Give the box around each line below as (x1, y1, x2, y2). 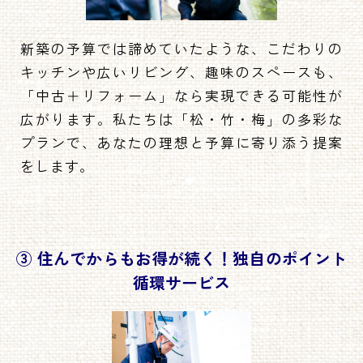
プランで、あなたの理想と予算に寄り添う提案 (20, 131, 343, 152)
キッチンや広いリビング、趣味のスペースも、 (20, 61, 343, 82)
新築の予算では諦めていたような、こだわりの (20, 37, 343, 58)
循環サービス (132, 270, 231, 294)
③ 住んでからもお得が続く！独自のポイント (15, 246, 348, 270)
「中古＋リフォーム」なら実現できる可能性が (20, 84, 343, 105)
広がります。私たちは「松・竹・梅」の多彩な (20, 108, 343, 129)
